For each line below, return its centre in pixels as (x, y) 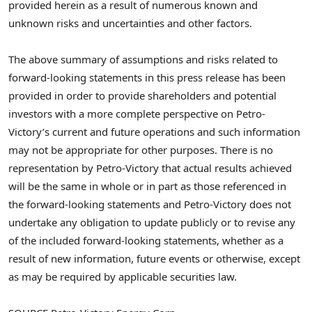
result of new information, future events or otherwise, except (154, 259)
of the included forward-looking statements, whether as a (146, 241)
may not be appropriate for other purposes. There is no (141, 150)
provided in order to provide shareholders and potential (142, 96)
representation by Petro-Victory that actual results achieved (150, 168)
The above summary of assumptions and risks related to (143, 60)
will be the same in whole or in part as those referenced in (147, 186)
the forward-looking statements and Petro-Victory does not (150, 204)
